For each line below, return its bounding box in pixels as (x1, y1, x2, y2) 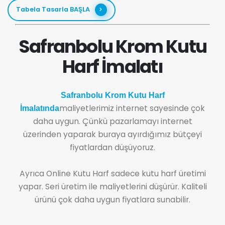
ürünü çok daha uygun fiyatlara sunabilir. (35, 194, 190, 205)
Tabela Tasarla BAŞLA (16, 5, 90, 14)
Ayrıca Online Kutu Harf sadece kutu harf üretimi (19, 168, 206, 179)
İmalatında (20, 103, 59, 113)
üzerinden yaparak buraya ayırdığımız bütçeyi (23, 129, 202, 140)
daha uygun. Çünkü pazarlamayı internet (33, 116, 192, 127)
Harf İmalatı (62, 53, 163, 79)
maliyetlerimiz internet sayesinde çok (59, 102, 205, 114)
